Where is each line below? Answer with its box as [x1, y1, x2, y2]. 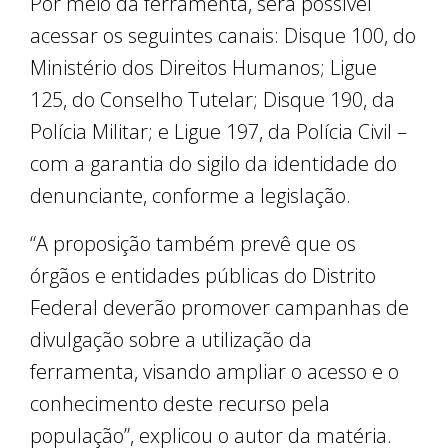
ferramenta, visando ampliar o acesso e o [30, 358, 399, 386]
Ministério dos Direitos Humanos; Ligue [30, 54, 377, 82]
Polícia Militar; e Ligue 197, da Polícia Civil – [30, 118, 407, 146]
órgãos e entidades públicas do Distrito [30, 262, 376, 290]
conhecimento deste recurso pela [30, 390, 330, 418]
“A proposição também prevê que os [30, 230, 356, 258]
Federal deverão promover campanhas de [30, 294, 409, 322]
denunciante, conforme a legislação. [30, 182, 351, 210]
